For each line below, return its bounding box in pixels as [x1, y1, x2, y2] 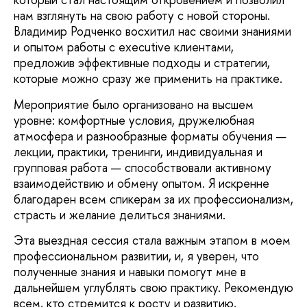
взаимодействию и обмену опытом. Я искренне [14, 174, 269, 192]
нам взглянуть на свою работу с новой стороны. [14, 7, 270, 25]
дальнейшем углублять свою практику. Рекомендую [14, 278, 293, 296]
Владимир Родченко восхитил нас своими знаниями [14, 23, 291, 40]
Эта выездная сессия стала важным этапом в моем [14, 231, 291, 249]
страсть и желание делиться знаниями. [14, 206, 225, 223]
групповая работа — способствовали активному [14, 158, 271, 176]
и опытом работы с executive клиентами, [14, 38, 234, 56]
